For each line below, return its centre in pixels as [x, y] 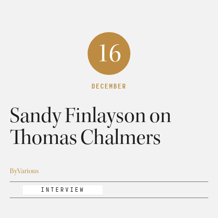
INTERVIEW [63, 190]
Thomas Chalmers [85, 137]
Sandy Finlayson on [91, 115]
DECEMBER [109, 86]
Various [28, 171]
